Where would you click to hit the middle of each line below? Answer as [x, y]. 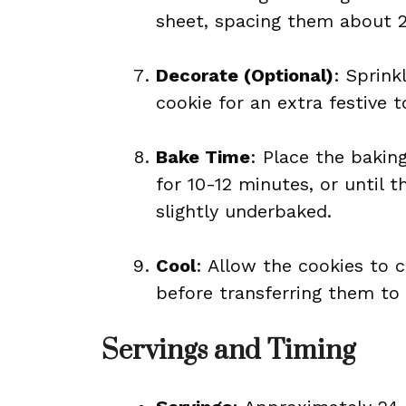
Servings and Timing [228, 351]
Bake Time [203, 157]
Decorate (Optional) [245, 75]
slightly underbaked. [244, 211]
